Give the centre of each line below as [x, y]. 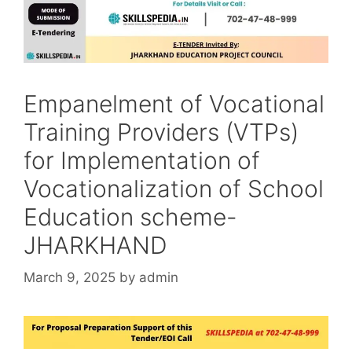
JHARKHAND [95, 245]
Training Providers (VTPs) [161, 132]
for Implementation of [142, 160]
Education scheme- [130, 216]
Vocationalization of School [174, 188]
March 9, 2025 [70, 278]
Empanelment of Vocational [174, 103]
